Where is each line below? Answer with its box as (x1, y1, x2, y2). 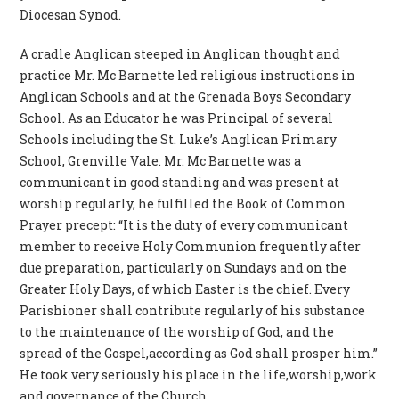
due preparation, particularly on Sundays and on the (20, 258, 347, 276)
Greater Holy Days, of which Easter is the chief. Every (20, 280, 351, 297)
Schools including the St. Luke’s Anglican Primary (20, 130, 338, 148)
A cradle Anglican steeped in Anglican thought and (20, 45, 341, 62)
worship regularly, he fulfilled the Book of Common (20, 194, 346, 212)
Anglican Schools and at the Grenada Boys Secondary (20, 87, 352, 105)
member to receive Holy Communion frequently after (20, 237, 362, 255)
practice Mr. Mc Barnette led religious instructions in (20, 66, 356, 84)
